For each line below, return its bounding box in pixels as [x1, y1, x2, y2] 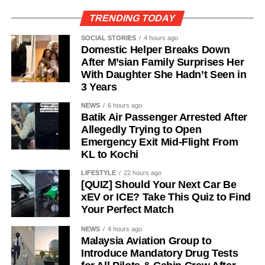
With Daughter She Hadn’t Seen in [80, 68, 247, 80]
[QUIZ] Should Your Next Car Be [80, 178, 237, 190]
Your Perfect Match [80, 203, 174, 215]
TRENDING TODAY [88, 12, 177, 23]
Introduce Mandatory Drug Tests [80, 247, 238, 259]
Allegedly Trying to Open [80, 123, 202, 135]
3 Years [80, 80, 117, 93]
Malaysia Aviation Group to [80, 234, 212, 247]
